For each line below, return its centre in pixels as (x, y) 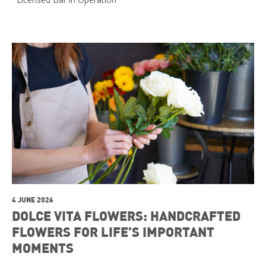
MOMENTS (43, 248)
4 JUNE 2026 (33, 200)
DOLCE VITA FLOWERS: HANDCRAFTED (126, 216)
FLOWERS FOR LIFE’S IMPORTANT (113, 232)
